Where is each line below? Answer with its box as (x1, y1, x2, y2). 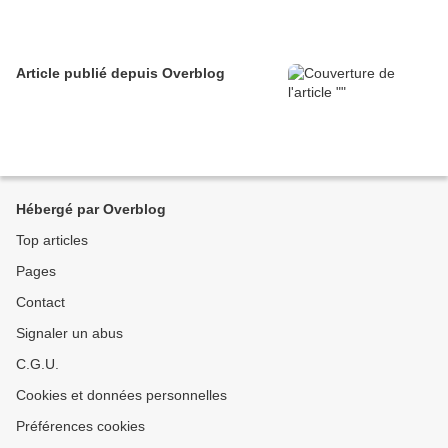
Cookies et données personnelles (16, 387, 227, 404)
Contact (16, 294, 65, 311)
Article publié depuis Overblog (162, 65, 225, 82)
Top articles (16, 232, 88, 249)
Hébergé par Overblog (16, 201, 166, 218)
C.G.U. (16, 356, 59, 373)
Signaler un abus (16, 325, 123, 342)
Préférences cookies (16, 418, 145, 435)
